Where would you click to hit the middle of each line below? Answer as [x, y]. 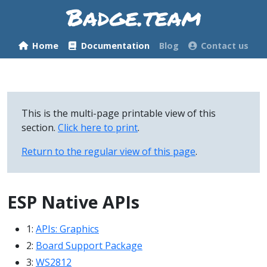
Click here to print [98, 127]
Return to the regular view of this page [108, 151]
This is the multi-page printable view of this [119, 113]
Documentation [115, 45]
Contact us [225, 45]
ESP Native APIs [73, 201]
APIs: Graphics [67, 229]
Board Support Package [89, 245]
